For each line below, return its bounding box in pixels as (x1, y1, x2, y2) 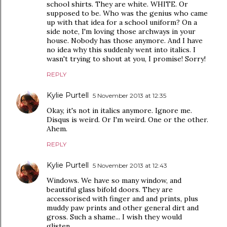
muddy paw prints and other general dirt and (47, 203, 199, 212)
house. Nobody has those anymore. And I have (47, 36, 203, 45)
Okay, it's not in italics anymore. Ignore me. (47, 106, 192, 115)
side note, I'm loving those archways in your (47, 27, 196, 36)
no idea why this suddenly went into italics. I (47, 45, 196, 54)
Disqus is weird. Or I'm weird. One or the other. (47, 115, 208, 124)
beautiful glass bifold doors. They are (47, 185, 173, 194)
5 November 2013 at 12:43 (93, 162, 167, 169)
